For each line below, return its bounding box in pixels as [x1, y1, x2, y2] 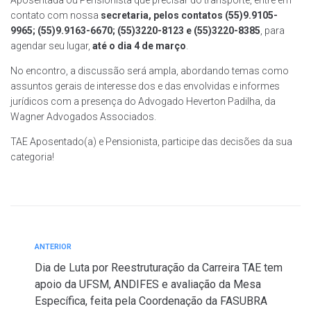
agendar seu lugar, [10, 40, 92, 52]
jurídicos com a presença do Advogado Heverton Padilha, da [10, 96, 276, 108]
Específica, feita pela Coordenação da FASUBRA [35, 294, 267, 308]
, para [260, 25, 285, 37]
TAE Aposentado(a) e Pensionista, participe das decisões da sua [10, 136, 292, 148]
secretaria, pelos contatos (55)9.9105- [101, 10, 278, 22]
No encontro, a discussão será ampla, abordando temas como [10, 65, 289, 77]
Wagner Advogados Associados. [10, 111, 156, 123]
